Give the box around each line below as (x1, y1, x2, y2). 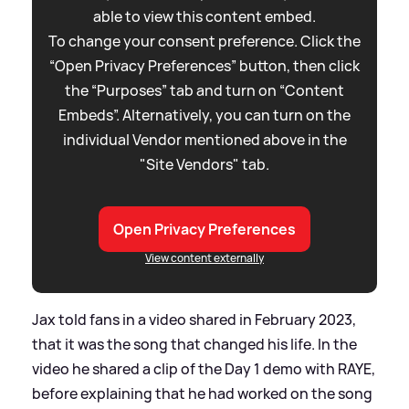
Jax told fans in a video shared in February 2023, (32, 309, 356, 330)
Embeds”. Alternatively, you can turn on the (58, 105, 351, 126)
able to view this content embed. (93, 6, 316, 27)
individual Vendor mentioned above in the (62, 130, 347, 151)
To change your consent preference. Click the (48, 31, 361, 52)
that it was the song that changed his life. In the (32, 334, 357, 355)
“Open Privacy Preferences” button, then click (49, 56, 360, 77)
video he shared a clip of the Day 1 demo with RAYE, (32, 359, 375, 380)
